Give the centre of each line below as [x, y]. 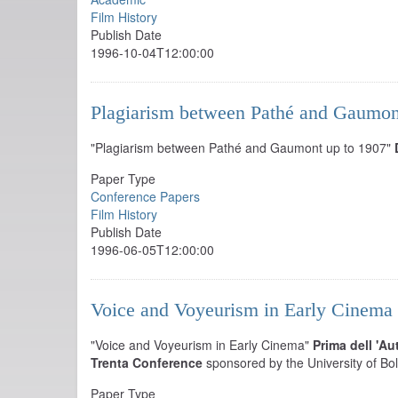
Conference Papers [145, 196]
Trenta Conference [147, 362]
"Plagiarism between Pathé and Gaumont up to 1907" [243, 147]
